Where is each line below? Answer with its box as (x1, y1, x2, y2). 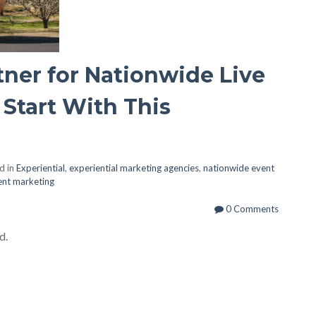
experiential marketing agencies (69, 162, 199, 174)
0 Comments (223, 203, 279, 214)
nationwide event (203, 162, 274, 174)
